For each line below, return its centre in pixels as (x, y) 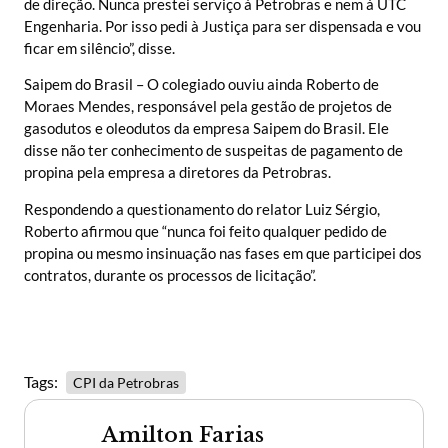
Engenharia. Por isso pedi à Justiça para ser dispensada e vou (222, 25)
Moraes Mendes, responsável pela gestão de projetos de (208, 106)
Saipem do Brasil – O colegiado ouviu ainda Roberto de (201, 84)
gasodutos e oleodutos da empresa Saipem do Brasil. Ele (206, 128)
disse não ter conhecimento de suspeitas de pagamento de (213, 150)
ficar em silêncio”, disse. (99, 47)
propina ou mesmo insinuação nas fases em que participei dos (223, 252)
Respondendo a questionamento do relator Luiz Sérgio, (202, 208)
